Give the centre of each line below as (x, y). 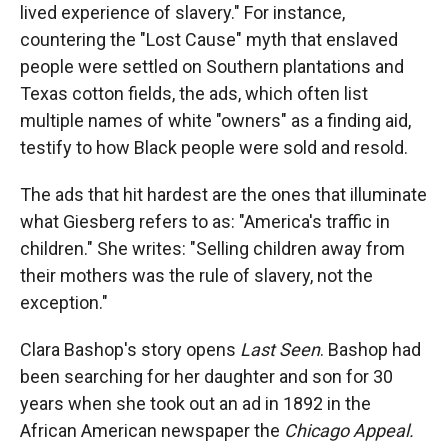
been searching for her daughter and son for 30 (206, 376)
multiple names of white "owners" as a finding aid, (215, 120)
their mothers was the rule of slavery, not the (196, 275)
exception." (64, 302)
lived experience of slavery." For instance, (182, 12)
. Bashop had (370, 349)
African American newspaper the (152, 430)
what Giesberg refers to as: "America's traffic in (205, 221)
